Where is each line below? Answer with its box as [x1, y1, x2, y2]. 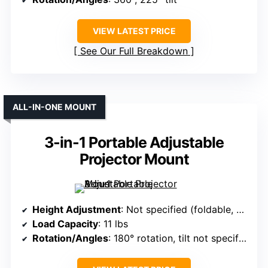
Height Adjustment [32, 203, 121, 216]
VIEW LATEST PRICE [92, 26, 176, 36]
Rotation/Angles [32, 232, 108, 245]
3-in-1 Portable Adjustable [44, 133, 224, 152]
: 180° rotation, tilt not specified [108, 232, 239, 245]
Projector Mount [79, 150, 189, 169]
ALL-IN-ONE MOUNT [13, 102, 96, 112]
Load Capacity [32, 218, 98, 230]
